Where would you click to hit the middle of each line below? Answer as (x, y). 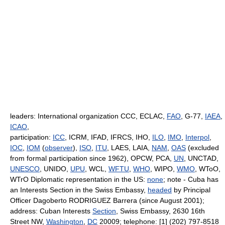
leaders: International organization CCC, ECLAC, (88, 116)
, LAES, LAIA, (129, 148)
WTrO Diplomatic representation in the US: (79, 179)
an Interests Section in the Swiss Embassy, (79, 190)
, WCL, (97, 169)
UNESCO (25, 169)
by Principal (191, 190)
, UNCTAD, (201, 158)
